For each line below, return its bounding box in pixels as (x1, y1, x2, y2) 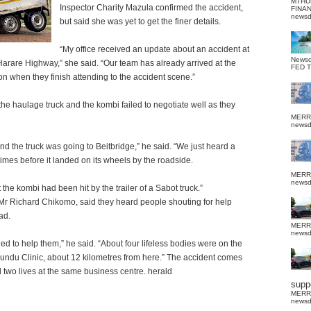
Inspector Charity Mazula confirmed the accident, (60, 3, 243, 12)
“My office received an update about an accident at (60, 44, 249, 54)
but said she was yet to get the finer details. (60, 17, 221, 26)
